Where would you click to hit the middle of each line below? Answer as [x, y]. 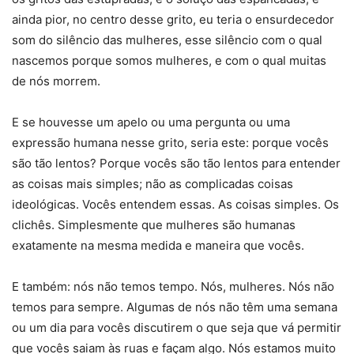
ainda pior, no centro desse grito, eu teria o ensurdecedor [173, 20]
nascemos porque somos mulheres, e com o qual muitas [169, 61]
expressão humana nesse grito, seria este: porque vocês [170, 143]
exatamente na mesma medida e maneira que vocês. [158, 246]
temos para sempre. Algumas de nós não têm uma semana [175, 307]
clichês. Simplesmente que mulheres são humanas [154, 225]
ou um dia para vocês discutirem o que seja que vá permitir [177, 328]
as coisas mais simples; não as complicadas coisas [153, 184]
